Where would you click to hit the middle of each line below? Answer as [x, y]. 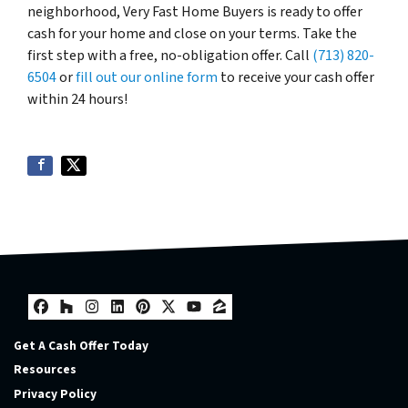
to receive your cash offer [296, 77]
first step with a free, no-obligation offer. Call [170, 55]
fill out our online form [147, 77]
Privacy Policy [55, 393]
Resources [45, 370]
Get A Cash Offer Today [81, 345]
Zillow [250, 325]
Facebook [90, 325]
